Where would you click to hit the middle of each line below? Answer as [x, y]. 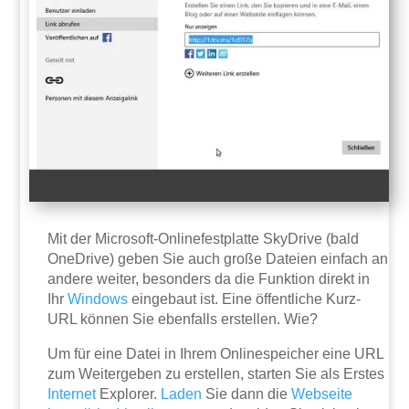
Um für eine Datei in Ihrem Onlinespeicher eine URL [216, 354]
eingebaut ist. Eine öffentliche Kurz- [245, 299]
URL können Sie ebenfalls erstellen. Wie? [183, 320]
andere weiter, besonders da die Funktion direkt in [209, 279]
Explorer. [129, 394]
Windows [98, 299]
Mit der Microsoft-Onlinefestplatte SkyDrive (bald [204, 239]
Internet [72, 394]
